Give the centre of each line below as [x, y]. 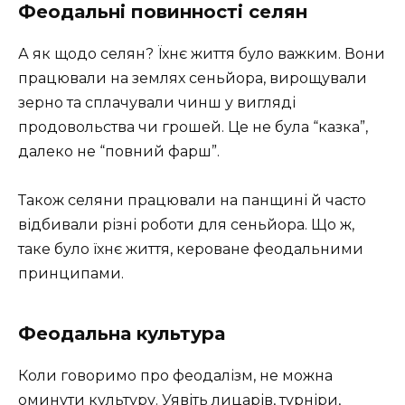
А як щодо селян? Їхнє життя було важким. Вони [202, 54]
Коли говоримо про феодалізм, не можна [175, 376]
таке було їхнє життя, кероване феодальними [191, 250]
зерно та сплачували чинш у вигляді [157, 103]
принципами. [71, 274]
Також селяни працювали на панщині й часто [192, 201]
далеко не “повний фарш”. [119, 152]
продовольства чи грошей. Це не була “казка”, [193, 127]
